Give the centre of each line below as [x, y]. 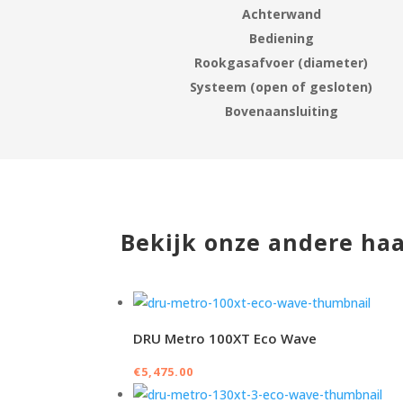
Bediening [281, 38]
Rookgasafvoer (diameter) [282, 62]
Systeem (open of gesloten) [282, 86]
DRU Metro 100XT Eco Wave [225, 339]
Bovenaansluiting [281, 111]
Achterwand [281, 13]
